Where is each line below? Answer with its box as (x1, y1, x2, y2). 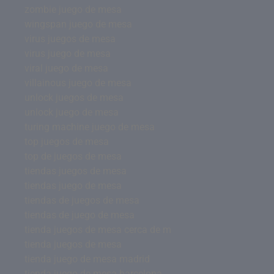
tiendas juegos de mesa (24, 165, 127, 177)
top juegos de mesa (24, 135, 109, 147)
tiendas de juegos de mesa (24, 194, 139, 206)
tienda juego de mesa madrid (24, 253, 150, 265)
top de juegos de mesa (24, 150, 122, 162)
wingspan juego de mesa (24, 18, 132, 30)
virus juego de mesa (24, 47, 111, 59)
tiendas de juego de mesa (24, 209, 135, 221)
